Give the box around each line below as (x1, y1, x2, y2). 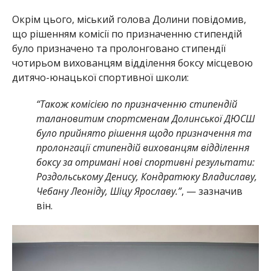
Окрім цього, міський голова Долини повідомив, (11, 13, 246, 27)
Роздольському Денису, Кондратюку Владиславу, (36, 170, 257, 184)
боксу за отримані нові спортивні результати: (36, 155, 255, 169)
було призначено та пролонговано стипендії (11, 42, 226, 56)
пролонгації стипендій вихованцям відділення (36, 141, 249, 155)
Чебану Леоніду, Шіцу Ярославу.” (36, 184, 181, 198)
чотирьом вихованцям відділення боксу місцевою (11, 56, 253, 70)
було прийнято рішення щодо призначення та (36, 126, 252, 140)
